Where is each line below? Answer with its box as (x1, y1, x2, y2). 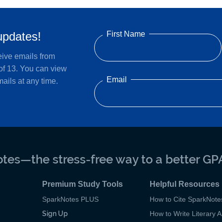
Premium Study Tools (42, 179, 123, 188)
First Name (106, 29, 145, 38)
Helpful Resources (149, 179, 220, 188)
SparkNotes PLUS (42, 195, 99, 203)
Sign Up (42, 209, 68, 218)
